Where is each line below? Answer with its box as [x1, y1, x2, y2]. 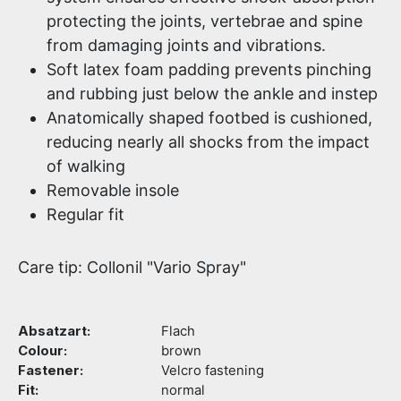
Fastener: [18, 363, 83, 379]
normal [161, 382, 205, 398]
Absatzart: [18, 323, 90, 339]
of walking [47, 157, 125, 175]
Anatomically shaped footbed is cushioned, [47, 108, 372, 127]
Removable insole [47, 181, 179, 200]
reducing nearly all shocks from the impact [47, 132, 370, 151]
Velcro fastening [161, 363, 264, 379]
